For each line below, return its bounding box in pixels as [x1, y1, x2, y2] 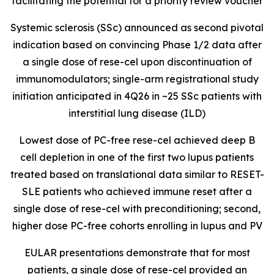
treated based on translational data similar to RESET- [10, 168, 264, 180]
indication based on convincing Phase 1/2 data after [12, 39, 262, 51]
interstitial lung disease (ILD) [68, 107, 206, 119]
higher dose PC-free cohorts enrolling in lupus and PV [12, 220, 262, 232]
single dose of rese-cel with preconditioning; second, [13, 202, 261, 215]
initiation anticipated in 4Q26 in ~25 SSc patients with [12, 90, 262, 102]
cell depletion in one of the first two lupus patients [20, 151, 254, 163]
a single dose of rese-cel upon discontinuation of [22, 56, 252, 68]
